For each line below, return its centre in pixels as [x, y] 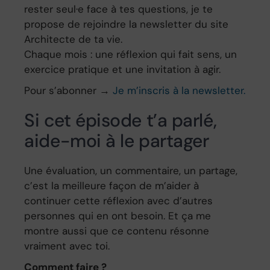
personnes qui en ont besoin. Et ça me [118, 216]
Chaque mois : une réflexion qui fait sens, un [131, 55]
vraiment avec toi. [67, 246]
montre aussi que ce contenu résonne [117, 231]
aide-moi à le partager [117, 141]
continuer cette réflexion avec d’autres [119, 201]
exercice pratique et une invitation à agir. [123, 70]
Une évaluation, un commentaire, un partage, [131, 171]
